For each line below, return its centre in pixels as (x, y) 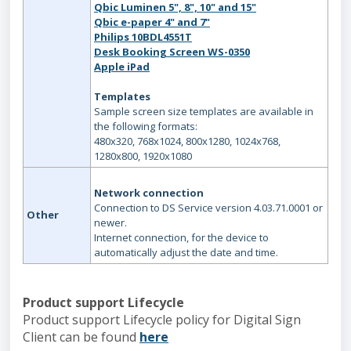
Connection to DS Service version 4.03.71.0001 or (208, 208)
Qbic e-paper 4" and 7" (152, 22)
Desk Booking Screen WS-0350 (172, 52)
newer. (110, 223)
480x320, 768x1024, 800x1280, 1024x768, (187, 141)
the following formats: (146, 126)
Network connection (149, 193)
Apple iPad (122, 67)
